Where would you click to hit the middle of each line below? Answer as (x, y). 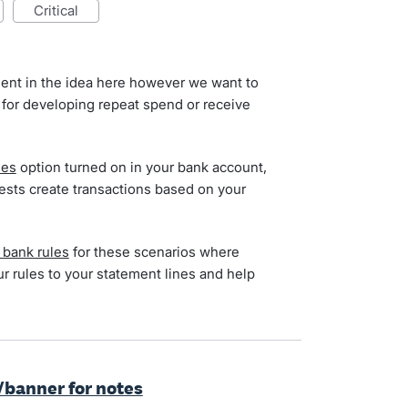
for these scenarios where (154, 252)
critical (61, 10)
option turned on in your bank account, (141, 167)
